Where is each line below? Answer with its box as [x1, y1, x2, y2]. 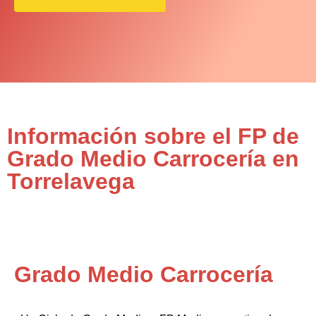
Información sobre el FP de [7, 123, 299, 149]
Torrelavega [7, 169, 135, 194]
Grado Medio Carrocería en [7, 146, 299, 171]
